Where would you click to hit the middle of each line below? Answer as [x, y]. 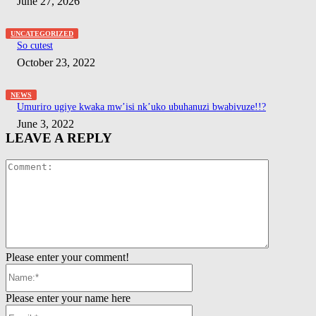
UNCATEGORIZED [42, 34]
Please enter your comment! [67, 257]
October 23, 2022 [56, 63]
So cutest [35, 46]
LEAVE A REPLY [59, 138]
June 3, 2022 [45, 124]
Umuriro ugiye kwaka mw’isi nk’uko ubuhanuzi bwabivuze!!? [141, 107]
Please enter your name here [68, 298]
